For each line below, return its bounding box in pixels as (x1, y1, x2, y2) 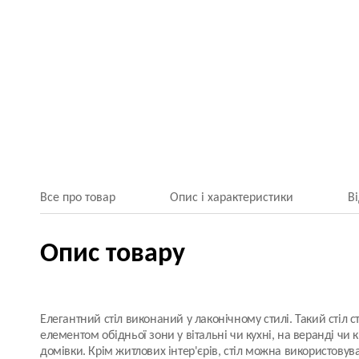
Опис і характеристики (170, 192, 293, 204)
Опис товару (40, 240, 185, 268)
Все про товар (40, 192, 115, 204)
